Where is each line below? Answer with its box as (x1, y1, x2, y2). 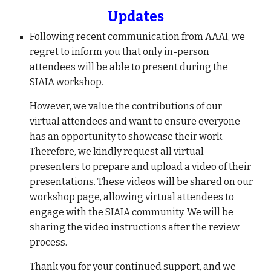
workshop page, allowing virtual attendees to (30, 191, 235, 203)
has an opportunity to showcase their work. (30, 131, 224, 142)
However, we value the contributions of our (30, 100, 223, 112)
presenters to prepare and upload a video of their (30, 161, 252, 172)
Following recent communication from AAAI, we (30, 31, 246, 42)
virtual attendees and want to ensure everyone (30, 116, 241, 127)
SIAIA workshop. (30, 76, 104, 88)
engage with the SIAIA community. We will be (30, 206, 234, 218)
